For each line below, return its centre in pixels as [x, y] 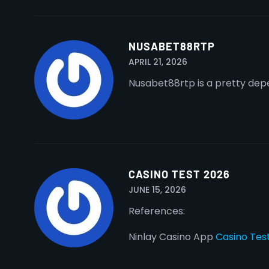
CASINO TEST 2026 [179, 174]
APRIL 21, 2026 [158, 62]
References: [157, 211]
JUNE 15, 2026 [157, 190]
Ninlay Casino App [172, 237]
